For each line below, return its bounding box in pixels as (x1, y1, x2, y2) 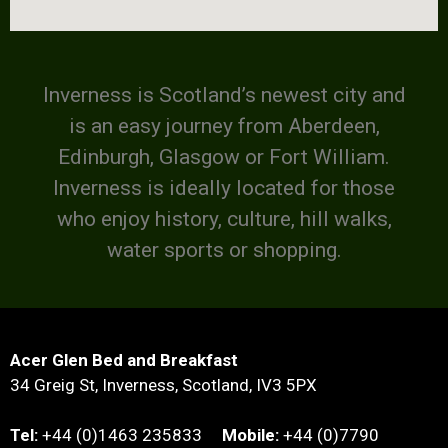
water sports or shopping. (106, 238, 342, 262)
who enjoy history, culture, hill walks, (56, 207, 392, 231)
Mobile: (222, 425, 279, 445)
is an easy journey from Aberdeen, (68, 114, 380, 138)
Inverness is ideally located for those (53, 176, 395, 200)
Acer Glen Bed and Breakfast (10, 349, 238, 370)
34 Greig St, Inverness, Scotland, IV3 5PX (10, 374, 317, 395)
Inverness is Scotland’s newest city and (42, 83, 406, 107)
